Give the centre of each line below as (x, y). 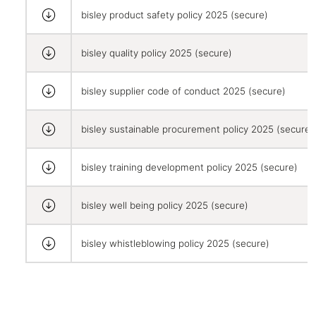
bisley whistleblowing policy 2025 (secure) (175, 244)
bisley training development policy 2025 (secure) (189, 168)
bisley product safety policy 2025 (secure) (174, 15)
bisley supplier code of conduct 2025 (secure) (183, 91)
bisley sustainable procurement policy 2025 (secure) (197, 129)
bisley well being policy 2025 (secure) (164, 206)
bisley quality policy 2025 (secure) (156, 53)
